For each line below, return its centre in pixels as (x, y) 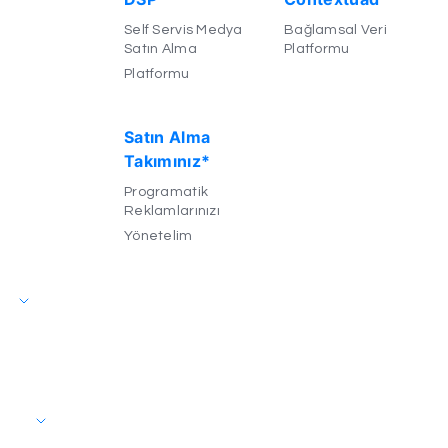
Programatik (166, 192)
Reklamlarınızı (171, 211)
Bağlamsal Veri (335, 30)
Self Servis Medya (183, 30)
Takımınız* (167, 161)
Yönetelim (158, 236)
